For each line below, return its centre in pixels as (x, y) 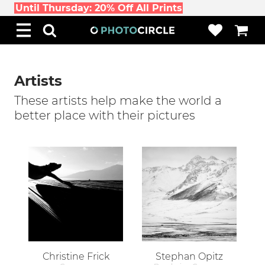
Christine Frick (76, 256)
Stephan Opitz (189, 256)
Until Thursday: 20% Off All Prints (98, 8)
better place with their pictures (105, 115)
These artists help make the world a (118, 101)
